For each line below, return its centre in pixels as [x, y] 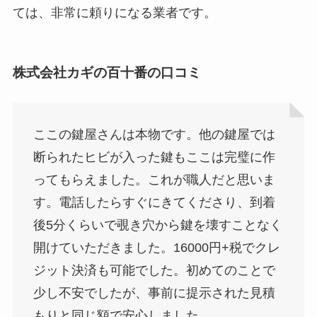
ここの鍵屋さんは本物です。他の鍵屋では [154, 134]
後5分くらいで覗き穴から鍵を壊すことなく [157, 225]
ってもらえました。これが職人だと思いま [154, 179]
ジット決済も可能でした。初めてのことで [154, 270]
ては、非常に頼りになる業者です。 [114, 12]
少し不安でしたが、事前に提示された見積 [154, 293]
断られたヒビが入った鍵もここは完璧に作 [154, 157]
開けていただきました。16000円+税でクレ [156, 247]
